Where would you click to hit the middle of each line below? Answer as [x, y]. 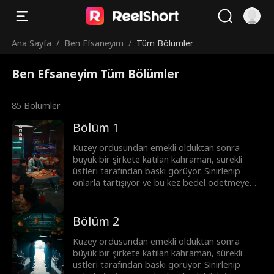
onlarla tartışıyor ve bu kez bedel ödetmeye [161, 183]
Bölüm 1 [96, 128]
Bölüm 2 [96, 222]
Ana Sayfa [32, 43]
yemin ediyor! [100, 194]
